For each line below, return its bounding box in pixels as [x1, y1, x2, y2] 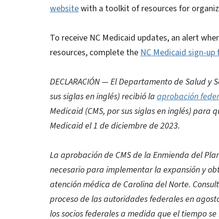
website [50, 2, 79, 15]
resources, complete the [50, 46, 140, 59]
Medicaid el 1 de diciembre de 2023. [50, 120, 180, 132]
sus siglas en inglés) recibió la [50, 90, 157, 103]
